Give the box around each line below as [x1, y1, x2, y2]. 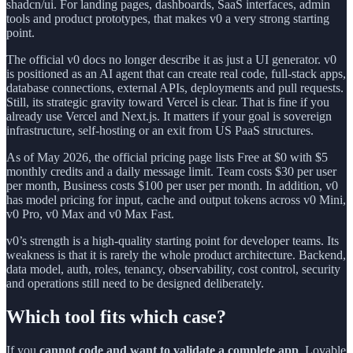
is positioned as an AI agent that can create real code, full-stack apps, [6, 66, 346, 80]
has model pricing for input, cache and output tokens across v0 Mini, [6, 192, 346, 206]
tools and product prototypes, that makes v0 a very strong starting [6, 11, 329, 25]
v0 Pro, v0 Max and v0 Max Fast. [6, 206, 174, 221]
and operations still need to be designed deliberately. [6, 276, 264, 290]
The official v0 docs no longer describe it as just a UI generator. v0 [6, 52, 336, 66]
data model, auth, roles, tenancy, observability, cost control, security [6, 262, 340, 276]
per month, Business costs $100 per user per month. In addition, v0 [6, 178, 338, 192]
